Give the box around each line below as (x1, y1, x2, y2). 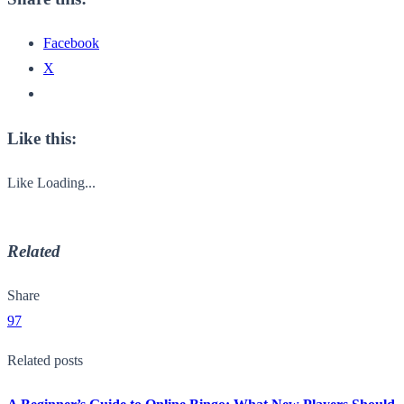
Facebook (43, 35, 99, 51)
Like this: (7, 128, 77, 148)
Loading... (37, 174, 96, 190)
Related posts (7, 353, 83, 369)
